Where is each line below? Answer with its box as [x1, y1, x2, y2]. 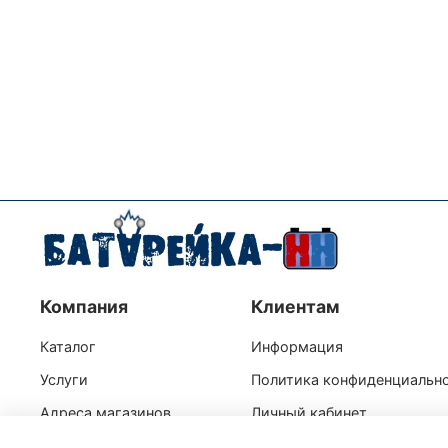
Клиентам [251, 296, 340, 318]
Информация [251, 338, 343, 356]
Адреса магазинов [40, 404, 171, 422]
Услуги [40, 371, 88, 389]
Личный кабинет [251, 404, 367, 422]
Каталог [40, 338, 96, 356]
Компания [40, 296, 128, 318]
